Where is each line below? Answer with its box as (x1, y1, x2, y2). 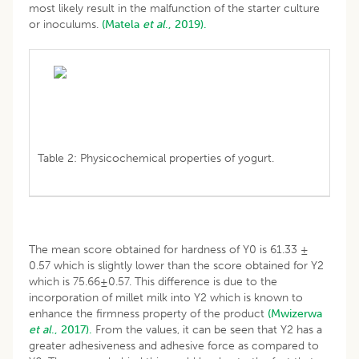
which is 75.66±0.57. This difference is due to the (29, 274, 277, 288)
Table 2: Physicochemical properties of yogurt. (38, 151, 274, 165)
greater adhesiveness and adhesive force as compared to (29, 338, 319, 353)
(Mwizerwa (268, 306, 322, 321)
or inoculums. (29, 17, 102, 31)
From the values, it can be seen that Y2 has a (92, 322, 322, 337)
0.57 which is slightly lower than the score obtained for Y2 (29, 258, 324, 272)
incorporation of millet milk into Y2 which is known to (29, 290, 303, 305)
